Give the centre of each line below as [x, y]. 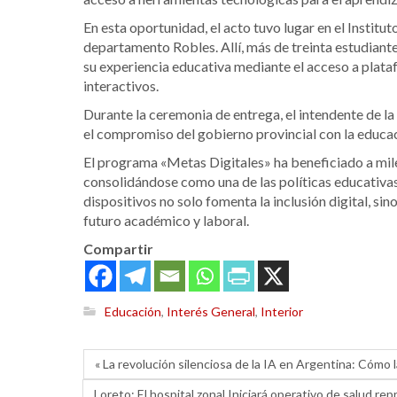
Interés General [211, 312]
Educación [133, 312]
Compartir [118, 248]
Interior [282, 312]
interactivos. [121, 85]
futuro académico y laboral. [166, 220]
